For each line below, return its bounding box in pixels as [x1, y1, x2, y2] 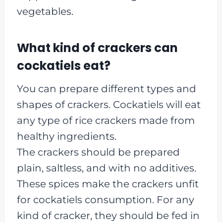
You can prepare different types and [16, 82, 196, 95]
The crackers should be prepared [16, 146, 180, 158]
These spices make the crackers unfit [16, 177, 199, 190]
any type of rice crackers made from [16, 114, 195, 126]
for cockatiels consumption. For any [16, 193, 194, 206]
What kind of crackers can [16, 39, 178, 56]
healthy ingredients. [16, 130, 116, 142]
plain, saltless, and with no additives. [16, 162, 196, 174]
